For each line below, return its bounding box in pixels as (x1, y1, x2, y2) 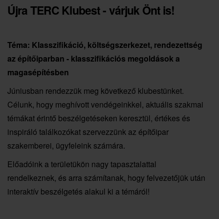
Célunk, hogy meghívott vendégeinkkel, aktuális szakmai (7, 98, 203, 110)
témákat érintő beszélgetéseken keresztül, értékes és (7, 112, 190, 124)
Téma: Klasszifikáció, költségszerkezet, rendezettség (7, 39, 202, 50)
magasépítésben (7, 66, 69, 78)
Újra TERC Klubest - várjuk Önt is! (7, 1, 175, 18)
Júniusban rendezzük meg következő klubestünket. (7, 85, 184, 96)
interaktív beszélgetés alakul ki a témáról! (7, 185, 150, 197)
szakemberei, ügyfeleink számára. (7, 139, 125, 151)
